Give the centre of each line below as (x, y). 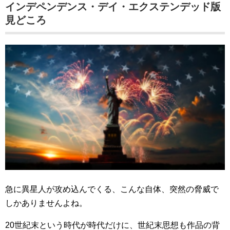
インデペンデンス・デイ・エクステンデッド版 (113, 7)
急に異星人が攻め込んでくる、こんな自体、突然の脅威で (112, 189)
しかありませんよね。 (46, 203)
